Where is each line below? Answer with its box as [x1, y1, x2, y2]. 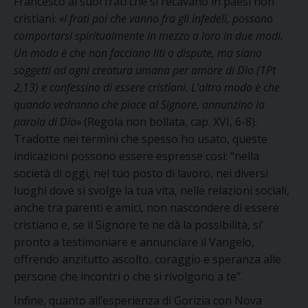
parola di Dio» [14, 114, 84, 129]
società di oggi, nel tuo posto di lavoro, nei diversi [14, 166, 268, 181]
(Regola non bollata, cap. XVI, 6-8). [84, 114, 257, 129]
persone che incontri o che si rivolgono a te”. [14, 269, 243, 284]
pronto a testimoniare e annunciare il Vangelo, [14, 234, 254, 250]
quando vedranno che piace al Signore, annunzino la [14, 97, 265, 112]
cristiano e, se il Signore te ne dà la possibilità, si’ [14, 217, 263, 232]
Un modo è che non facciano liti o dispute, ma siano [14, 45, 262, 60]
